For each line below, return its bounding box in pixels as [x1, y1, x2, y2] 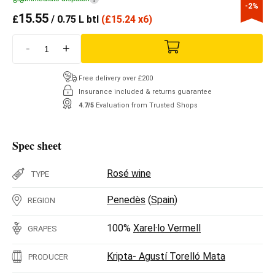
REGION [28, 195, 55, 205]
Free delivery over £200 [79, 74, 153, 82]
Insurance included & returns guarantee [79, 87, 212, 96]
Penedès [107, 193, 145, 206]
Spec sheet [12, 137, 61, 153]
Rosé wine [107, 167, 151, 179]
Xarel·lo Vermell [133, 222, 201, 234]
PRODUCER [28, 252, 68, 261]
